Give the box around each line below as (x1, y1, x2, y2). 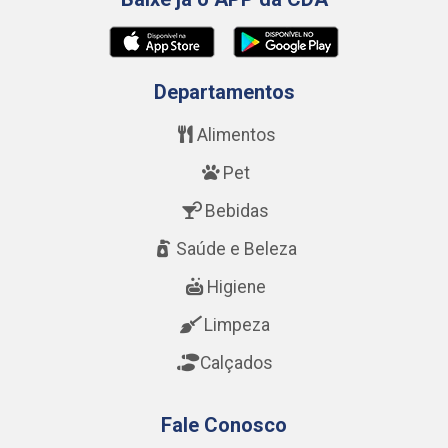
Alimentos (197, 125, 276, 145)
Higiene (207, 277, 266, 297)
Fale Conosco (161, 413, 287, 437)
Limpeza (203, 315, 270, 335)
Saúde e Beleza (176, 239, 297, 259)
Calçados (200, 353, 273, 373)
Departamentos (153, 80, 295, 104)
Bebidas (204, 201, 269, 221)
